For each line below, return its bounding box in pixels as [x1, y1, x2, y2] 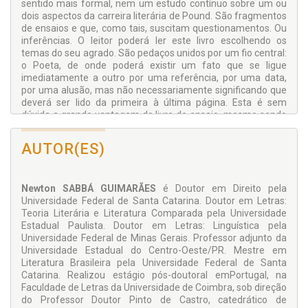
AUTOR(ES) [21, 140, 106, 158]
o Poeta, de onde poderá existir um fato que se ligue [21, 60, 287, 71]
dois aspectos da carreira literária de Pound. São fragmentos [21, 10, 287, 22]
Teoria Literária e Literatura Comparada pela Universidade [21, 208, 287, 219]
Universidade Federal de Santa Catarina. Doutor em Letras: [21, 195, 287, 207]
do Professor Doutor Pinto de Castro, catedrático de [21, 294, 287, 306]
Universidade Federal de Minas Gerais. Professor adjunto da [21, 232, 287, 244]
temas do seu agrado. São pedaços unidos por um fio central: [21, 47, 287, 59]
